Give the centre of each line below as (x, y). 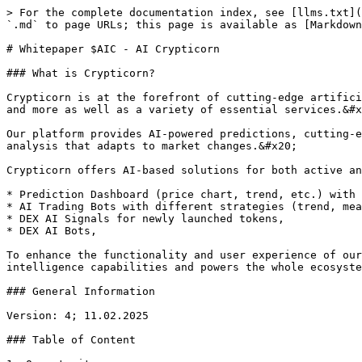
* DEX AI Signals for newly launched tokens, (145, 219)
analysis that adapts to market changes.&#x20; (152, 146)
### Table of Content (71, 340)
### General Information (81, 291)
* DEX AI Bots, (52, 231)
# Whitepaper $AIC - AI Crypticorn (113, 49)
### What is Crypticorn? (81, 73)
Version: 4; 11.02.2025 (78, 316)
